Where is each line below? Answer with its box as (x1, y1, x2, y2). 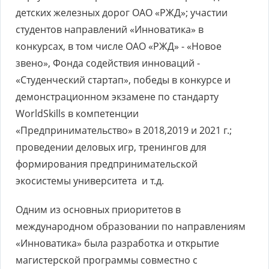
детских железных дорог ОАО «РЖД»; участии (16, 6, 228, 19)
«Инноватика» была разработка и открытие (16, 237, 219, 250)
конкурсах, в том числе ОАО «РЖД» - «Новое (16, 40, 222, 53)
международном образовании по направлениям (16, 220, 246, 233)
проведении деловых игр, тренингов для (16, 141, 207, 154)
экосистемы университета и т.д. (16, 174, 164, 187)
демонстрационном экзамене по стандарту (16, 90, 219, 103)
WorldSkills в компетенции (16, 107, 139, 120)
